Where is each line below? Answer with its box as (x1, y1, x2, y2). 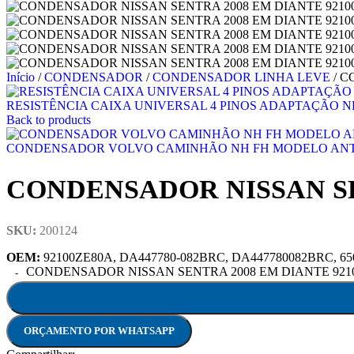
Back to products (6, 113, 91, 126)
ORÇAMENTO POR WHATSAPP (24, 324, 175, 337)
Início (6, 70, 38, 84)
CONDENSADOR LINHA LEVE (153, 70, 333, 84)
